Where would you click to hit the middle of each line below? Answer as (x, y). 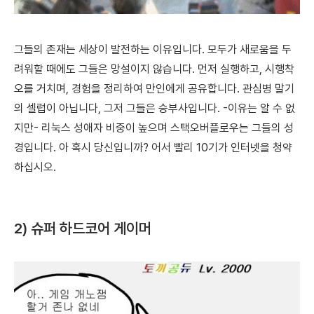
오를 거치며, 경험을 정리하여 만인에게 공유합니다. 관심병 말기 (154, 88)
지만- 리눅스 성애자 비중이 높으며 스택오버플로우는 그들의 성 (154, 128)
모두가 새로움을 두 (250, 49)
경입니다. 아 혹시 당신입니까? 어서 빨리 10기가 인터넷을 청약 (153, 147)
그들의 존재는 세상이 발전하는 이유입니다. (111, 49)
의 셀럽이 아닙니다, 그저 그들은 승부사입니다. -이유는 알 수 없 (155, 108)
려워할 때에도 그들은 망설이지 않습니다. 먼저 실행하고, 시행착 (154, 69)
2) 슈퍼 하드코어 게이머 (83, 228)
